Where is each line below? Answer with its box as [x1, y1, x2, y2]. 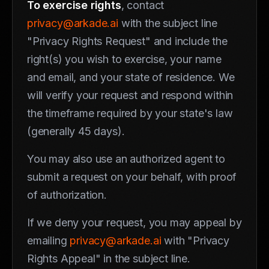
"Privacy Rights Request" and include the [27, 34, 228, 47]
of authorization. [27, 188, 107, 201]
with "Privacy [161, 234, 229, 247]
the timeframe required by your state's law [27, 106, 233, 119]
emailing [27, 234, 70, 247]
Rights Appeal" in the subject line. [27, 252, 190, 265]
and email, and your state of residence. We [27, 70, 235, 83]
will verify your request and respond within [27, 88, 234, 101]
